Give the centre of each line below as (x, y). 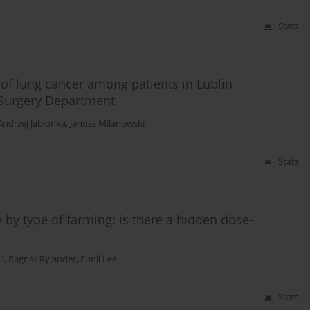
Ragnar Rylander (42, 259)
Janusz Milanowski (107, 124)
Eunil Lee (99, 259)
